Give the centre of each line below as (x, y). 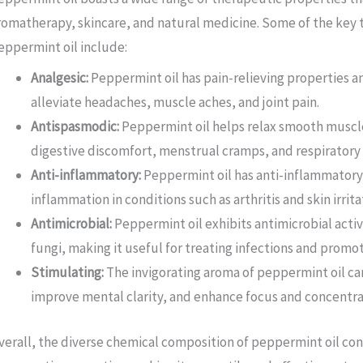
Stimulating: (68, 273)
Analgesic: (60, 78)
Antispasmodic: (75, 127)
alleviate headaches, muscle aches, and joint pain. (175, 102)
